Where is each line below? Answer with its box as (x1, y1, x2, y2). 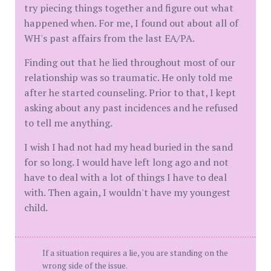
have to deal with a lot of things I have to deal (24, 171, 227, 184)
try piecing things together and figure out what (24, 1, 233, 15)
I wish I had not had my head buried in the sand (24, 140, 233, 154)
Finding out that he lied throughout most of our (24, 56, 235, 69)
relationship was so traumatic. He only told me (24, 71, 232, 84)
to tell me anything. (24, 116, 113, 129)
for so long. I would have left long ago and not (24, 155, 229, 169)
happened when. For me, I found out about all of (24, 16, 238, 30)
